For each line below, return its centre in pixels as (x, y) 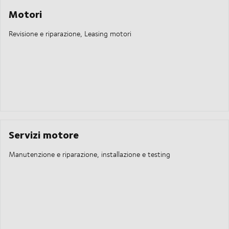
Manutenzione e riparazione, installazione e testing (89, 154)
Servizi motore (44, 134)
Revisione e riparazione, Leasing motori (70, 34)
